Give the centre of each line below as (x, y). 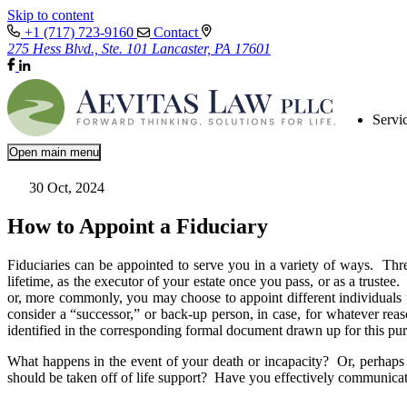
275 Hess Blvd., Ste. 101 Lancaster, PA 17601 (139, 49)
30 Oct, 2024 (67, 188)
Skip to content (50, 15)
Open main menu (54, 153)
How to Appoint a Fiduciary (140, 226)
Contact (176, 32)
